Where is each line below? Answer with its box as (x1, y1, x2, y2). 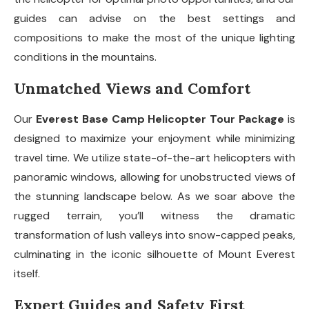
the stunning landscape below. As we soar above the (14, 189, 295, 204)
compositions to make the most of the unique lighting (14, 30, 295, 46)
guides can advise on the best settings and (14, 11, 295, 26)
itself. (14, 266, 40, 281)
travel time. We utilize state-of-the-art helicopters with (14, 150, 295, 166)
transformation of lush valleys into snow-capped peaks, (14, 228, 295, 243)
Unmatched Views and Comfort (14, 79, 250, 99)
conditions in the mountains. (14, 50, 157, 65)
